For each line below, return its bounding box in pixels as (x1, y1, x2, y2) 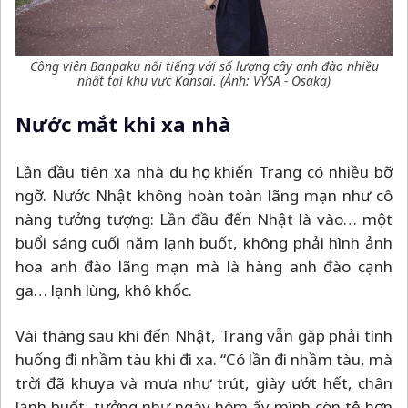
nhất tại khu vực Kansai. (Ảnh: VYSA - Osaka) (77, 71, 331, 89)
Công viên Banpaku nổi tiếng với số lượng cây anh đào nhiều (29, 56, 379, 75)
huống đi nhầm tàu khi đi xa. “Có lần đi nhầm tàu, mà (15, 348, 393, 370)
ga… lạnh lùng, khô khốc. (15, 279, 192, 301)
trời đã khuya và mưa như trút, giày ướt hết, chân (15, 372, 393, 393)
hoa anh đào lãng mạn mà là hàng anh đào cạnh (15, 255, 393, 277)
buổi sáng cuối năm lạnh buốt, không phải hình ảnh (15, 231, 393, 253)
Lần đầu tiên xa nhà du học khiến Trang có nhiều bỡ (15, 160, 393, 182)
